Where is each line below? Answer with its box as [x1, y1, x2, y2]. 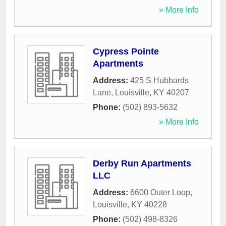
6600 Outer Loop [130, 188, 190, 197]
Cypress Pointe [93, 46, 159, 57]
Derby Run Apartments [93, 158, 191, 169]
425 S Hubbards [130, 76, 189, 85]
